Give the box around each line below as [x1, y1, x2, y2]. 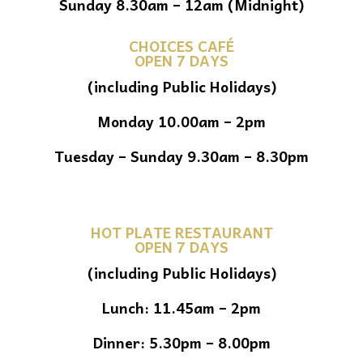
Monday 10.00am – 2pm [97, 109, 266, 133]
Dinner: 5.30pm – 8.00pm [92, 330, 271, 354]
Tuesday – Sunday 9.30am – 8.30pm [54, 143, 309, 168]
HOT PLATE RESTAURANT [90, 220, 273, 244]
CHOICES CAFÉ [129, 33, 234, 58]
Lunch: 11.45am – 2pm [102, 295, 261, 319]
